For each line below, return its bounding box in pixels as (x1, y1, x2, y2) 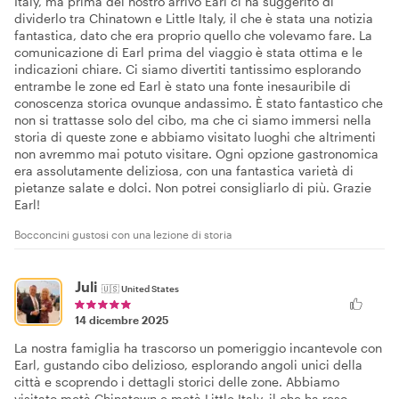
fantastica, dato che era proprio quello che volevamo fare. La (14, 28, 372, 44)
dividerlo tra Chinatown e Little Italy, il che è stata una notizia (14, 11, 373, 27)
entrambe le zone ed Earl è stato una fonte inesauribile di (14, 78, 351, 94)
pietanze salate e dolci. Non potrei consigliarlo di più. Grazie (14, 180, 371, 196)
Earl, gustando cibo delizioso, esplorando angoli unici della (14, 357, 362, 373)
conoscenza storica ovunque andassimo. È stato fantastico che (14, 95, 383, 111)
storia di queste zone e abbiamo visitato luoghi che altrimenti (14, 129, 376, 145)
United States (121, 283, 179, 295)
